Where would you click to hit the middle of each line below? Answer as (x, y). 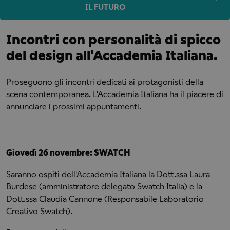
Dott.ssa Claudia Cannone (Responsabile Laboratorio (105, 199)
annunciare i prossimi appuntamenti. (74, 107)
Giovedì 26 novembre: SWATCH (68, 153)
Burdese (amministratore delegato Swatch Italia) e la (104, 187)
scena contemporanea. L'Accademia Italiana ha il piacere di (115, 94)
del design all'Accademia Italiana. (112, 55)
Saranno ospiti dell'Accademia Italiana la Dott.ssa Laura (108, 174)
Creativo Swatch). (39, 211)
